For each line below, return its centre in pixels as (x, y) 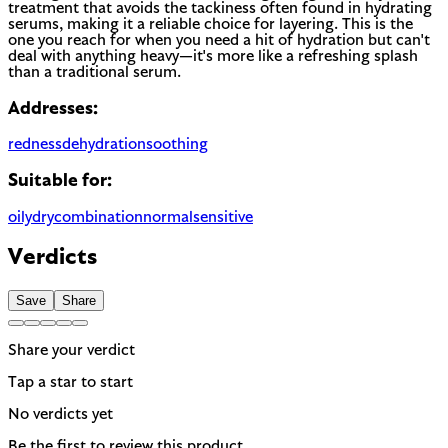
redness (35, 145)
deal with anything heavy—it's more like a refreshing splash (213, 56)
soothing (177, 145)
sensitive (223, 217)
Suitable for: (60, 182)
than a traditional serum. (94, 72)
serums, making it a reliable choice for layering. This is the (210, 24)
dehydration (104, 145)
